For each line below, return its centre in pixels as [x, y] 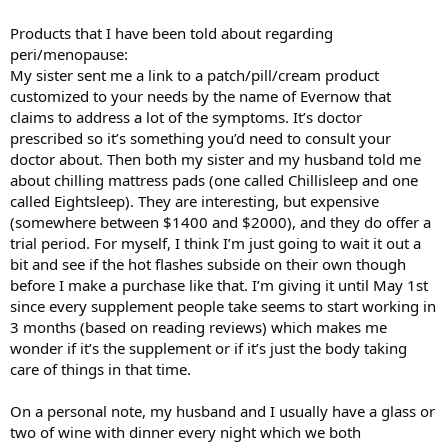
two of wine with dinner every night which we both [185, 431]
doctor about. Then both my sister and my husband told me [215, 158]
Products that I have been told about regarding [171, 32]
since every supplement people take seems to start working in [223, 305]
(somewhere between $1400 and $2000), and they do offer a [220, 221]
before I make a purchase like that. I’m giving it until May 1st [219, 284]
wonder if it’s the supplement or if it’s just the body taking [208, 347]
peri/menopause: [69, 53]
